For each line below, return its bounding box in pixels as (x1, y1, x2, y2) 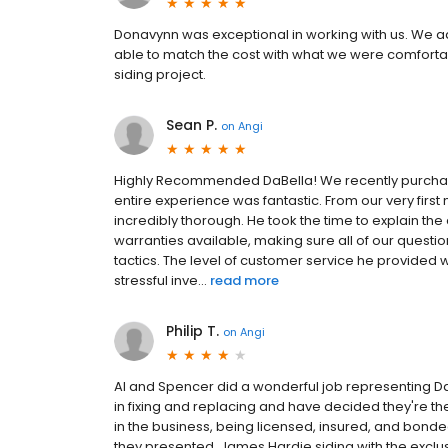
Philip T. (166, 321, 219, 341)
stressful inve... (114, 271, 207, 290)
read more (210, 271, 279, 290)
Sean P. (166, 115, 217, 135)
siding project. (114, 65, 206, 84)
